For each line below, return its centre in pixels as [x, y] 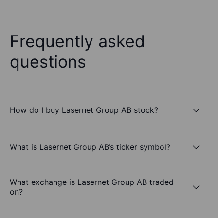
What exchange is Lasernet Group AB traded [92, 182]
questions [48, 62]
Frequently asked [77, 41]
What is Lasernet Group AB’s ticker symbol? [90, 147]
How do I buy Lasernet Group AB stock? [84, 110]
